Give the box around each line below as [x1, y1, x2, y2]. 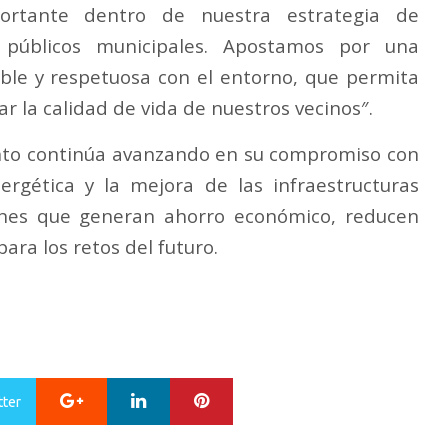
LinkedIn [154, 389, 206, 406]
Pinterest [217, 389, 274, 406]
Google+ [91, 389, 144, 406]
